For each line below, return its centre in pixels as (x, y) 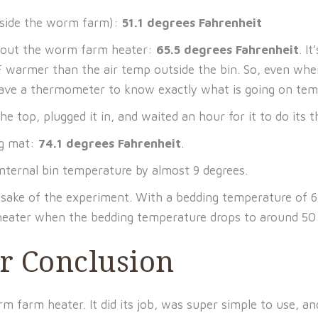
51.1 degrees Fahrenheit (192, 23)
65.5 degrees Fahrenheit (227, 50)
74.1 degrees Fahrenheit (110, 143)
